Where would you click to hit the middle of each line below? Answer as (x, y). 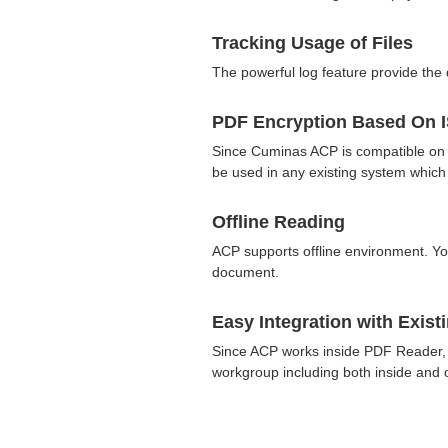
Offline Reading (278, 221)
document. (245, 271)
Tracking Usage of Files (312, 42)
